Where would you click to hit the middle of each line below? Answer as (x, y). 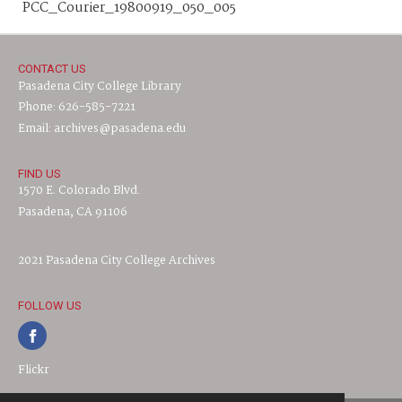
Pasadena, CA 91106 (73, 212)
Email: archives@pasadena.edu (102, 129)
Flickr (34, 370)
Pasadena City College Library (100, 87)
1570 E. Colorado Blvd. (79, 191)
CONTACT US (52, 69)
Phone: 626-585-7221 (77, 107)
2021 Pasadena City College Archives (117, 261)
